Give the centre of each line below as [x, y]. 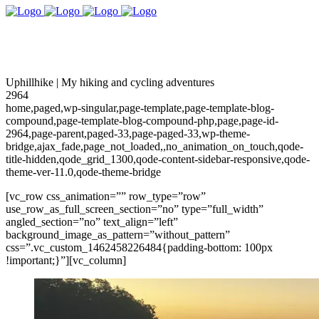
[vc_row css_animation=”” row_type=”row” [106, 196]
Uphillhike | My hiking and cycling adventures [110, 82]
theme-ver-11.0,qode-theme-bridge [83, 172]
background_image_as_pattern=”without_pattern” [118, 235]
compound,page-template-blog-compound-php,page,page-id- [142, 121]
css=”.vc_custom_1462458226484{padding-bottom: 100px [139, 247]
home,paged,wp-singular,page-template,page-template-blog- [140, 108]
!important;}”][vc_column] [66, 260]
